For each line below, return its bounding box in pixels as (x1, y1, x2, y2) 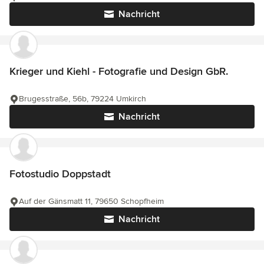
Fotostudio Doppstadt (9, 167, 111, 180)
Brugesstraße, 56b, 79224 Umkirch (19, 94, 146, 104)
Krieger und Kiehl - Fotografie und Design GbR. (9, 65, 228, 78)
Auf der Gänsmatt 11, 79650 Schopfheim (19, 196, 164, 206)
